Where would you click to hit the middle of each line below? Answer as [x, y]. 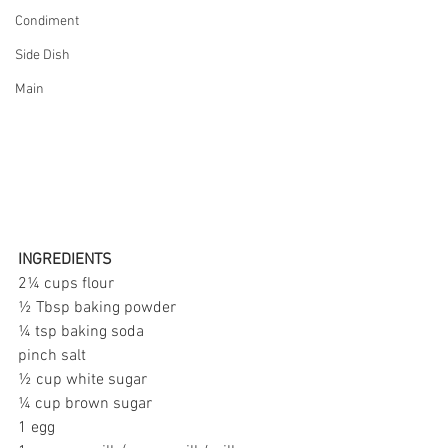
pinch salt [52, 356]
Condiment [47, 21]
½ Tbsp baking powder [97, 308]
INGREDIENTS [65, 260]
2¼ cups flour [66, 284]
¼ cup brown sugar [85, 404]
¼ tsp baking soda [81, 332]
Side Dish [42, 55]
